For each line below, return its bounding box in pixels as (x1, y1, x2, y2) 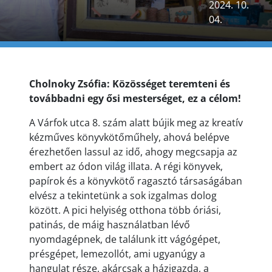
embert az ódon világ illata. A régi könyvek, (29, 160, 223, 173)
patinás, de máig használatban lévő (29, 218, 190, 231)
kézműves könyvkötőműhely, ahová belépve (29, 131, 229, 144)
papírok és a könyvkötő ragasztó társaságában (29, 174, 242, 188)
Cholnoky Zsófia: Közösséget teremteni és (29, 77, 230, 90)
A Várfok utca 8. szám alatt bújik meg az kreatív (29, 116, 243, 129)
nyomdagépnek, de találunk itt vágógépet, (29, 233, 220, 246)
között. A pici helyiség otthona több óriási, (29, 203, 221, 217)
